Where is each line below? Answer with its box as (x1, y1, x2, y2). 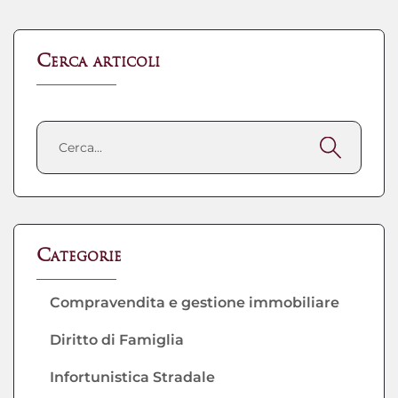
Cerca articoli (36, 53, 160, 71)
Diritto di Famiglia (50, 331, 184, 348)
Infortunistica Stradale (50, 369, 215, 386)
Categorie (36, 248, 122, 266)
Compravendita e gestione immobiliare (50, 294, 339, 311)
